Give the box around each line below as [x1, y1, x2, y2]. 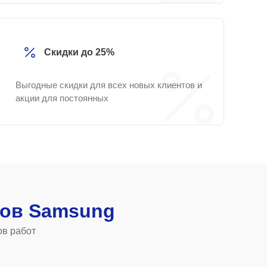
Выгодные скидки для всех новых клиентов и [15, 80, 202, 90]
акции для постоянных [15, 93, 108, 103]
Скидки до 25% [44, 47, 114, 57]
